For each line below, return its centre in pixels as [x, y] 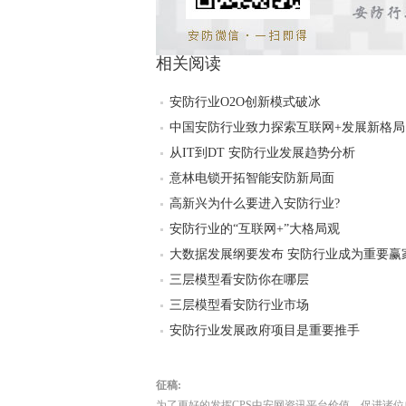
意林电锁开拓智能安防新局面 [252, 178]
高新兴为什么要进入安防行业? [255, 203]
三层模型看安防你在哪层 [239, 280]
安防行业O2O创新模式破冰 [245, 102]
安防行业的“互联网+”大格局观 [255, 229]
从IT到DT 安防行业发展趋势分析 [262, 153]
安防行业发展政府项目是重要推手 [265, 330]
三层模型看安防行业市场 [239, 305]
